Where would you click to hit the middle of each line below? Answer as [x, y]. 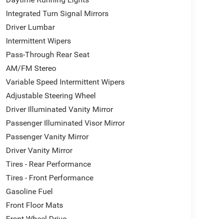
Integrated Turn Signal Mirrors [57, 13]
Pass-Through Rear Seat [47, 54]
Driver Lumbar [30, 27]
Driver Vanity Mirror [39, 150]
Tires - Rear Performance [48, 164]
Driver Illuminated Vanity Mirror [59, 109]
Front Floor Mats [34, 205]
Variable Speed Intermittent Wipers [65, 82]
